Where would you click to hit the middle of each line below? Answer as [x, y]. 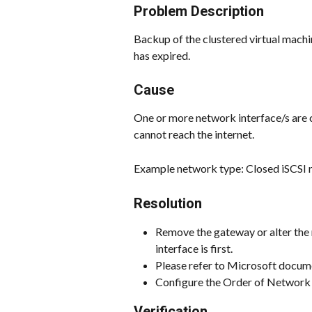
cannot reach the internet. [194, 134]
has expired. [162, 55]
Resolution [168, 203]
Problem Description [199, 11]
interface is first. [194, 248]
